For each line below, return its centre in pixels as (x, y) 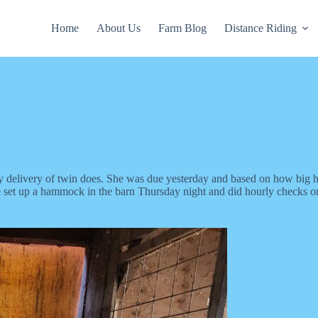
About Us (118, 28)
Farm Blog (182, 28)
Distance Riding (260, 28)
